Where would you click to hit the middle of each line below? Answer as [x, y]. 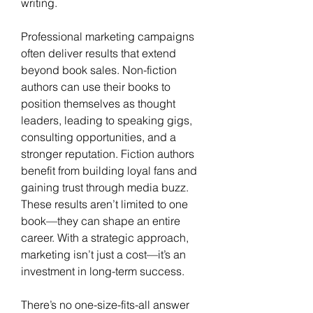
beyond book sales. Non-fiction [99, 70]
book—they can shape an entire [101, 220]
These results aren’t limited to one [104, 204]
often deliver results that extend [99, 53]
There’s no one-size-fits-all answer [105, 304]
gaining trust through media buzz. [105, 187]
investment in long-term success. [103, 271]
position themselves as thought [98, 103]
